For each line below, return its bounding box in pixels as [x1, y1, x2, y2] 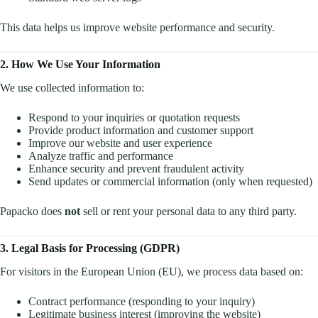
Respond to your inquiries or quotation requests [28, 111, 240, 124]
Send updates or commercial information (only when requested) [28, 175, 312, 188]
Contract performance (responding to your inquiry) [28, 295, 255, 307]
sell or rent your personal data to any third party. [80, 205, 297, 218]
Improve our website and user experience [28, 137, 212, 150]
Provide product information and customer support [28, 124, 253, 137]
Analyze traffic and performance [28, 150, 173, 163]
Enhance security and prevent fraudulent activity [28, 163, 244, 175]
